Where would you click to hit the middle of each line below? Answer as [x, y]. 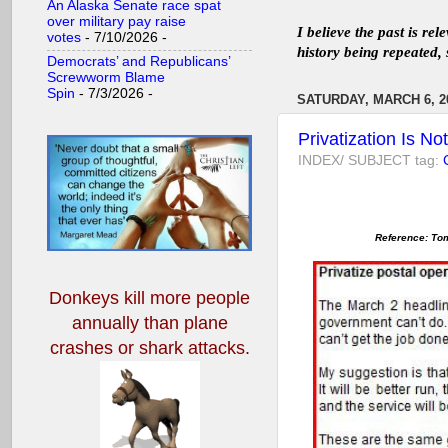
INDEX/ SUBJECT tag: [370, 161]
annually [105, 323]
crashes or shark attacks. [149, 348]
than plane [183, 323]
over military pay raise [116, 22]
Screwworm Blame [106, 77]
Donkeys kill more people [149, 298]
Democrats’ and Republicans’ [138, 61]
